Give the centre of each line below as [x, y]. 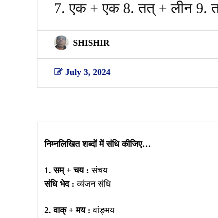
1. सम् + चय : [67, 170]
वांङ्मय [102, 210]
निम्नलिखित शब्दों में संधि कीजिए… [98, 144]
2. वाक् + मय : [67, 210]
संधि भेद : [59, 184]
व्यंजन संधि [93, 184]
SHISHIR [91, 43]
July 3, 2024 [88, 72]
